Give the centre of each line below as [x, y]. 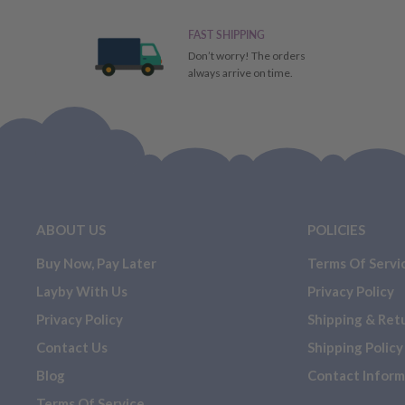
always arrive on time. [240, 72]
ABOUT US [71, 229]
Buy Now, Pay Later [96, 263]
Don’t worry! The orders [246, 55]
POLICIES [336, 229]
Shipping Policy [355, 347]
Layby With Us [82, 291]
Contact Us [72, 347]
